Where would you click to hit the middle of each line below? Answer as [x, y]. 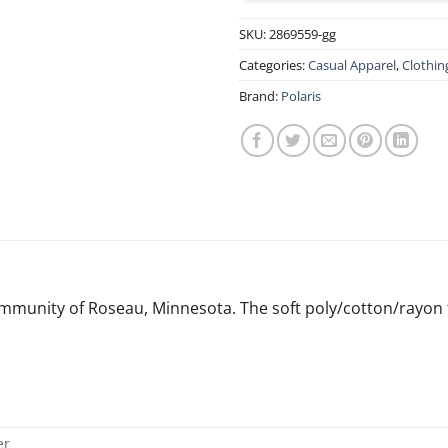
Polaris [301, 95]
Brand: [260, 95]
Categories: [273, 64]
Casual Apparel [352, 64]
